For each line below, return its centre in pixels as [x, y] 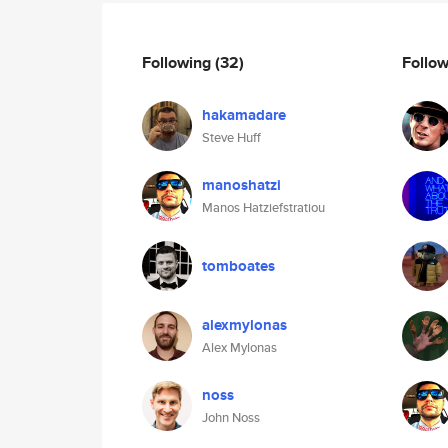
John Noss [231, 417]
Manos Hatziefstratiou [263, 207]
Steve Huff [231, 137]
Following [178, 62]
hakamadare [244, 115]
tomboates [238, 266]
